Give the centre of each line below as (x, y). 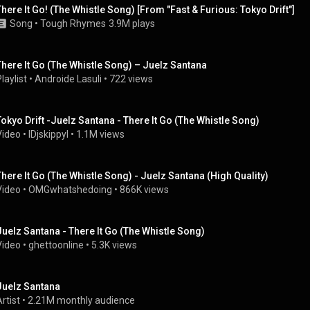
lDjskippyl (48, 134)
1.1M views (100, 134)
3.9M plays (132, 24)
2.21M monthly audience (81, 300)
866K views (144, 190)
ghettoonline (56, 245)
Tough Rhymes (73, 24)
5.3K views (114, 245)
